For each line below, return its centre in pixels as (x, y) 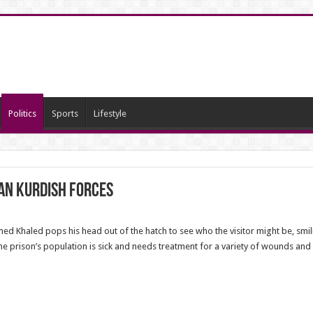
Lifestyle (110, 114)
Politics (22, 114)
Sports (65, 114)
